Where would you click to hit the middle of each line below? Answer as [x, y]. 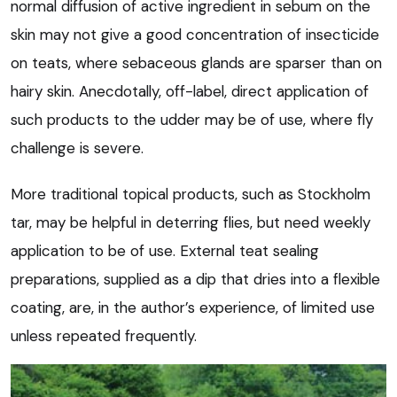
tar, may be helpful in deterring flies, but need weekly [191, 223]
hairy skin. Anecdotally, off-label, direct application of [190, 92]
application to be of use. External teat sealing [165, 251]
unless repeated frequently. [104, 336]
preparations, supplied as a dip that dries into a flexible [195, 280]
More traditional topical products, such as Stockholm [191, 195]
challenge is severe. [77, 148]
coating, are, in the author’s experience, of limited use [193, 308]
